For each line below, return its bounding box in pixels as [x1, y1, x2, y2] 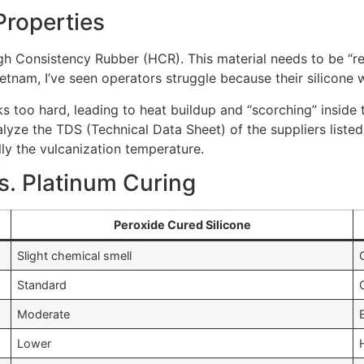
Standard [17, 278, 67, 292]
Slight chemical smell [17, 249, 132, 263]
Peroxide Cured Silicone [113, 218, 251, 232]
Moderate [17, 307, 71, 322]
